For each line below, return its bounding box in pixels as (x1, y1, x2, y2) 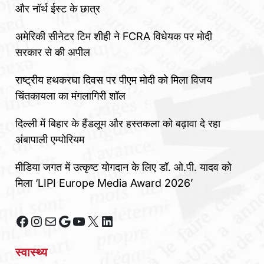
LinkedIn (100, 212, 153, 229)
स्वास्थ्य (15, 245, 47, 260)
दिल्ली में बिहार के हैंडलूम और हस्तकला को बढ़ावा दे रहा (15, 117, 220, 130)
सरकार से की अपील (15, 46, 90, 59)
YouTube (71, 212, 127, 229)
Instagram (29, 212, 93, 229)
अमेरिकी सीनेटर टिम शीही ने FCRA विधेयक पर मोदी (15, 30, 212, 43)
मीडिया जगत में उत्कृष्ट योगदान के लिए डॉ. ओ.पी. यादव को (15, 161, 232, 174)
